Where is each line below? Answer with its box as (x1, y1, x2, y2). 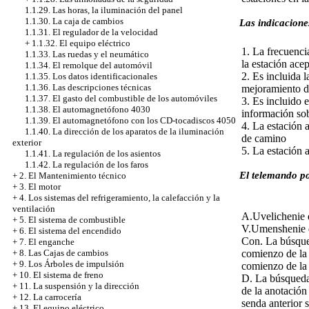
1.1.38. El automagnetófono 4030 (25, 104, 150, 114)
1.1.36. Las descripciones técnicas (25, 82, 151, 92)
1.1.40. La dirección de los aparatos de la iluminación (25, 126, 224, 137)
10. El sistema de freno (19, 270, 103, 280)
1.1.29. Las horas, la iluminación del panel (25, 5, 183, 15)
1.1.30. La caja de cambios (25, 16, 123, 26)
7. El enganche (19, 237, 74, 247)
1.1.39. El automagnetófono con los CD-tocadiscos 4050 (25, 115, 236, 126)
